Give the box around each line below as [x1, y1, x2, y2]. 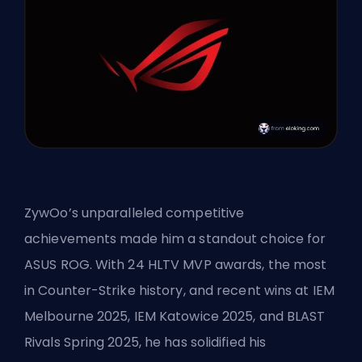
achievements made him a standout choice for [24, 229, 326, 248]
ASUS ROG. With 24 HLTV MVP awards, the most [24, 255, 327, 274]
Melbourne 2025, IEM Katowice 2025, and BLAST [24, 306, 326, 326]
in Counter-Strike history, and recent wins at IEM [24, 280, 335, 300]
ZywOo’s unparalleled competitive [24, 203, 245, 222]
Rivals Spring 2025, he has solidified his [24, 332, 267, 351]
